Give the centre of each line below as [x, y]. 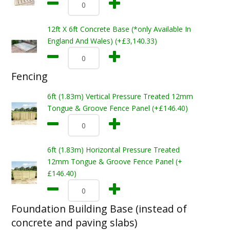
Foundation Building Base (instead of [99, 209]
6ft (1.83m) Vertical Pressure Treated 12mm [120, 96]
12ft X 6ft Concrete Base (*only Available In [119, 29]
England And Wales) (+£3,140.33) [102, 41]
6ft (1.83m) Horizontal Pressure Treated [113, 150]
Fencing [29, 76]
